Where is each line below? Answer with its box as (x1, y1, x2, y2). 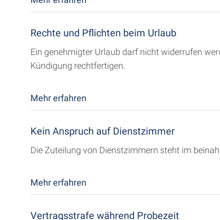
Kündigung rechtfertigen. (30, 60, 125, 71)
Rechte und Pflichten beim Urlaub (30, 27, 176, 39)
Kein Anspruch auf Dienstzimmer (30, 125, 175, 137)
